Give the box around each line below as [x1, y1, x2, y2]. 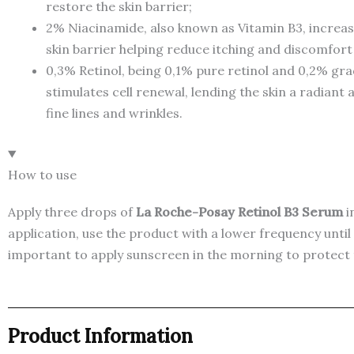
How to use [8, 167, 77, 183]
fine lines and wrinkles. [46, 105, 183, 122]
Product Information [8, 324, 193, 349]
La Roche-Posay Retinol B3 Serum [136, 204, 343, 220]
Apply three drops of [8, 204, 136, 220]
